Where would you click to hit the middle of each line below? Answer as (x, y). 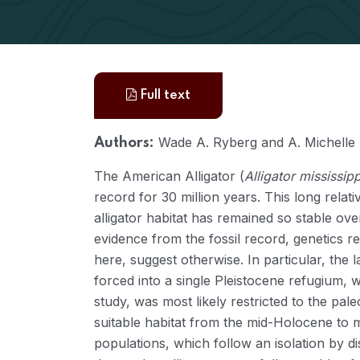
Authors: (124, 143)
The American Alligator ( (169, 176)
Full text (164, 96)
